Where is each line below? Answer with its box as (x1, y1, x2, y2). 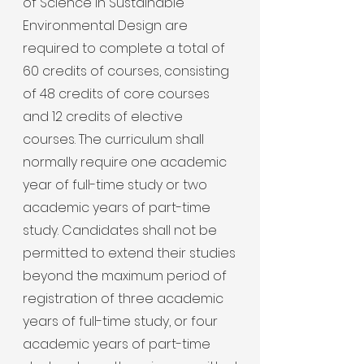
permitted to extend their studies (23, 244, 236, 262)
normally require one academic (23, 153, 227, 171)
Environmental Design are (23, 16, 188, 35)
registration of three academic (23, 289, 223, 308)
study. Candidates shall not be (23, 221, 217, 240)
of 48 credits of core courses (23, 84, 210, 103)
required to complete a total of (23, 39, 225, 58)
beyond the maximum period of (23, 266, 227, 285)
